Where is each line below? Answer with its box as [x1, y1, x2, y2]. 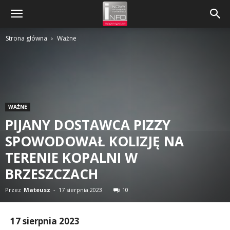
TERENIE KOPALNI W [5, 148, 138, 167]
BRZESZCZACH [5, 165, 98, 183]
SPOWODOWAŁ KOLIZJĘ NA [5, 132, 184, 150]
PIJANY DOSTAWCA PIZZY [5, 116, 170, 134]
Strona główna [6, 34, 47, 43]
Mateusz [24, 186, 50, 194]
